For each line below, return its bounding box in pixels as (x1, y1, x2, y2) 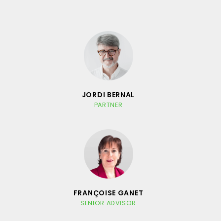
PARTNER (94, 100, 123, 109)
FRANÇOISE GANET (73, 187, 144, 198)
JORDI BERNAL (81, 89, 135, 100)
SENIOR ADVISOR (80, 198, 136, 207)
